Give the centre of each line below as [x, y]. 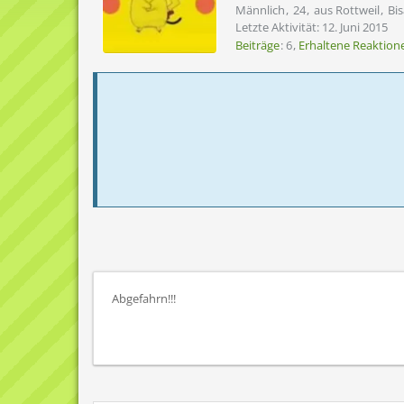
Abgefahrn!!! [144, 299]
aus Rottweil [347, 10]
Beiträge [257, 46]
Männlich [260, 10]
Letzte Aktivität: [279, 27]
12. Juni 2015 [355, 27]
